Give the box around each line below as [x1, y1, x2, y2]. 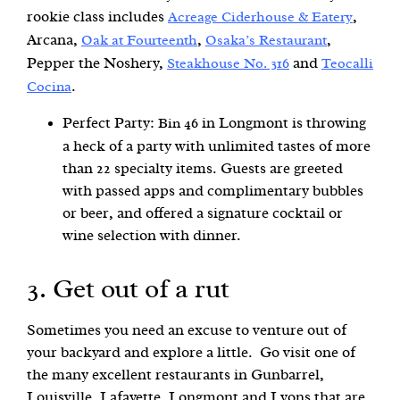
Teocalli [321, 56, 373, 71]
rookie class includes [27, 9, 168, 25]
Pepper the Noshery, [27, 55, 167, 71]
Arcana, [27, 32, 81, 48]
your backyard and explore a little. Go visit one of [27, 344, 355, 360]
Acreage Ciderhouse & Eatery [168, 10, 353, 25]
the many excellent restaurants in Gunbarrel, [27, 366, 324, 382]
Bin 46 [158, 115, 198, 130]
